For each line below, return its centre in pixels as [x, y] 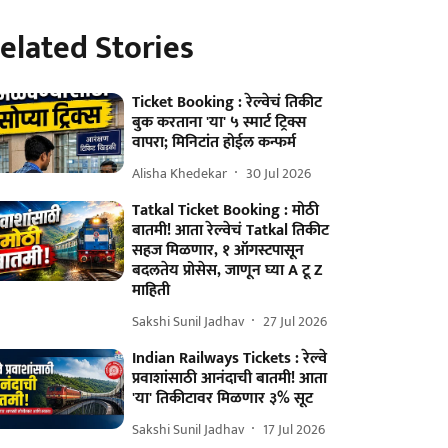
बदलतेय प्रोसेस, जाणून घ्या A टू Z [228, 270]
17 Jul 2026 [294, 429]
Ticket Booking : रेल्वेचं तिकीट [227, 102]
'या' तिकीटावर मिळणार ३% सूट [223, 398]
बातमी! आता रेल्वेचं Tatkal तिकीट [231, 230]
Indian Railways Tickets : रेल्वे [230, 358]
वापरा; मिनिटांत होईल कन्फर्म [214, 142]
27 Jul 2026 [295, 321]
